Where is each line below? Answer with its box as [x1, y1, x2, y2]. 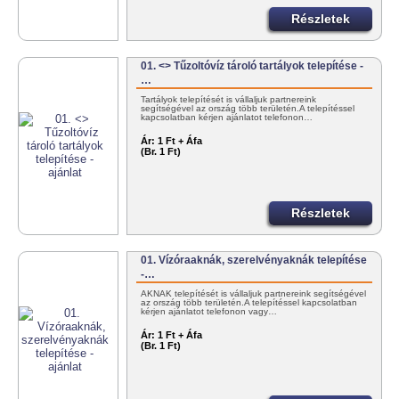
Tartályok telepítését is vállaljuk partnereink [141, 94, 317, 105]
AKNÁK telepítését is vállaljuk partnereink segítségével [141, 289, 367, 299]
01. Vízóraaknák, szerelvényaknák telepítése [141, 254, 368, 267]
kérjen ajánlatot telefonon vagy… [141, 306, 278, 317]
